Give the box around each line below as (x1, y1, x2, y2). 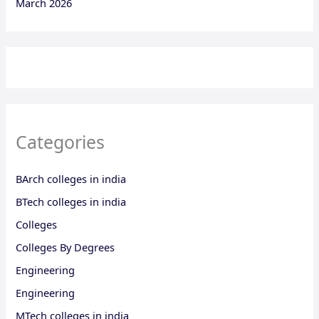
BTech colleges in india (16, 194, 127, 209)
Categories (16, 130, 105, 155)
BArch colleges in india (16, 172, 127, 187)
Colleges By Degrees (16, 240, 115, 255)
